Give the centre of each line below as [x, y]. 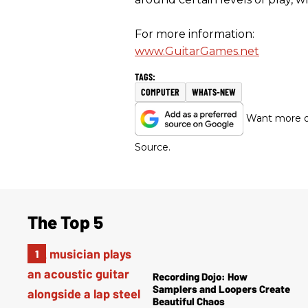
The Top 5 [65, 221]
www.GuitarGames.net [197, 51]
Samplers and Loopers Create [221, 288]
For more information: [195, 34]
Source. [153, 147]
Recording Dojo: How [200, 276]
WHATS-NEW [214, 91]
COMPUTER [160, 91]
